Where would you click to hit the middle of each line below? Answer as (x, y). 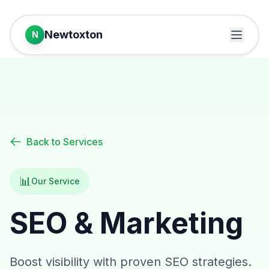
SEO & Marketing (126, 223)
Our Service (56, 181)
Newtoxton (74, 35)
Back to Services (65, 142)
